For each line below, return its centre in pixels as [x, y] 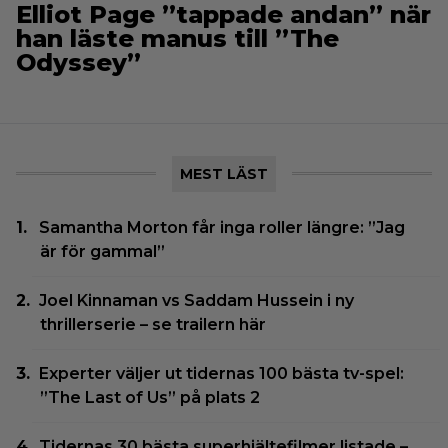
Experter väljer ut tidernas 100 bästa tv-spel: [222, 373]
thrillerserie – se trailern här [153, 324]
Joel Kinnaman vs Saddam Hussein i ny [197, 300]
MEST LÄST [224, 173]
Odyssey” [78, 62]
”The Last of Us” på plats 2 [150, 397]
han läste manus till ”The [177, 38]
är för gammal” [102, 251]
